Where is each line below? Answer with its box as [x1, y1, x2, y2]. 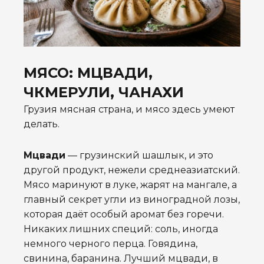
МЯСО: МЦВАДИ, [24, 64, 153, 82]
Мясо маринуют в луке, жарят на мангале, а [24, 179, 237, 191]
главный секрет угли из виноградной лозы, [24, 194, 240, 206]
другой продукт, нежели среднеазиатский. [24, 164, 240, 176]
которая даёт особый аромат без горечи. [24, 209, 224, 220]
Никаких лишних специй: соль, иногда [24, 223, 218, 235]
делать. [24, 118, 60, 130]
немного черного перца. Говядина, [24, 238, 197, 250]
